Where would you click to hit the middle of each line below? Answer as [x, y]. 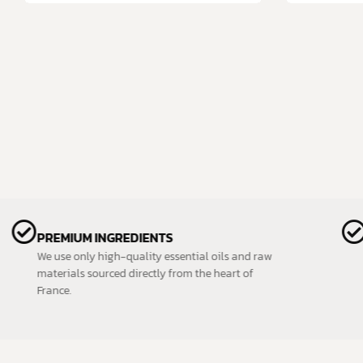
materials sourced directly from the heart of [158, 273]
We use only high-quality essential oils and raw [167, 256]
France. [66, 290]
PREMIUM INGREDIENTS [117, 237]
